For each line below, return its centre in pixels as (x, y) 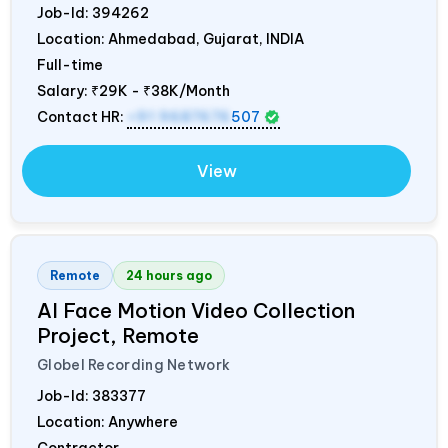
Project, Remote (118, 335)
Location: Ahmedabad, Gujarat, (151, 38)
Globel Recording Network (134, 364)
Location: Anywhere (107, 421)
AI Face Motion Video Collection (196, 310)
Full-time (70, 64)
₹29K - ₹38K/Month (160, 90)
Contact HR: (82, 116)
